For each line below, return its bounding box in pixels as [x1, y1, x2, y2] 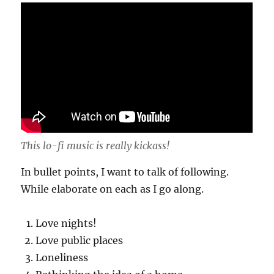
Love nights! [35, 217, 97, 229]
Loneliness [35, 251, 89, 264]
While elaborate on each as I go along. [21, 182, 204, 195]
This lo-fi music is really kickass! [21, 139, 170, 152]
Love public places [35, 234, 124, 246]
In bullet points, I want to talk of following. [21, 165, 229, 178]
